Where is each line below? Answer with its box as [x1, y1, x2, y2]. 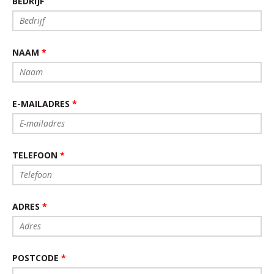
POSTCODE [12, 252, 61, 264]
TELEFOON [12, 149, 60, 161]
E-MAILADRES [12, 98, 72, 109]
